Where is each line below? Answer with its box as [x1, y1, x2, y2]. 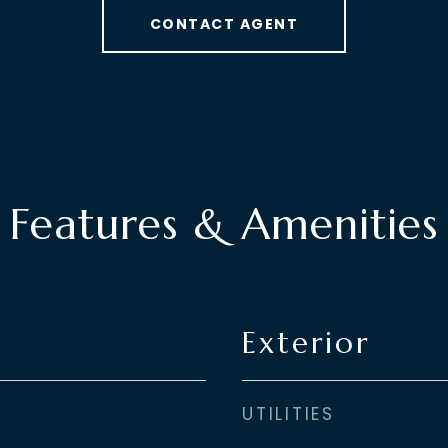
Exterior [242, 325, 370, 361]
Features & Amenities [9, 197, 439, 251]
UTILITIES [242, 402, 335, 426]
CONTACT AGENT [149, 14, 299, 34]
